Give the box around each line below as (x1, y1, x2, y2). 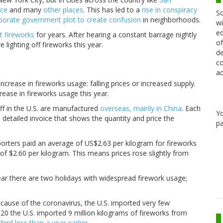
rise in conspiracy (142, 5, 197, 15)
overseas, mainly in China (100, 104, 182, 113)
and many (7, 5, 43, 15)
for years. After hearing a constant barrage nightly (34, 30, 197, 40)
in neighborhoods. (141, 15, 201, 25)
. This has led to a (83, 5, 142, 15)
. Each (182, 104, 201, 113)
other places (43, 5, 83, 15)
